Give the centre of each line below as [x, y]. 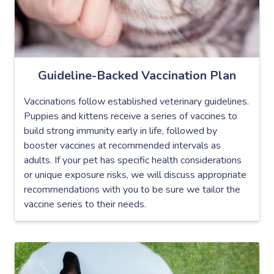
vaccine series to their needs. [85, 204]
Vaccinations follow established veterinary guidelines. [136, 101]
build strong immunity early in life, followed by [120, 131]
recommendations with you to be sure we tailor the [132, 189]
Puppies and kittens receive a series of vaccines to [131, 116]
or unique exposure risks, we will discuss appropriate [135, 175]
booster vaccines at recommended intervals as [122, 145]
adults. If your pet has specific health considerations [133, 160]
